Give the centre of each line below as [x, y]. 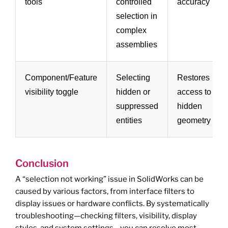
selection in [137, 16]
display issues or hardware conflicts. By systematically [112, 203]
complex [131, 31]
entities [129, 121]
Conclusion [42, 164]
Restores [193, 78]
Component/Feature [61, 78]
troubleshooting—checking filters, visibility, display [106, 216]
